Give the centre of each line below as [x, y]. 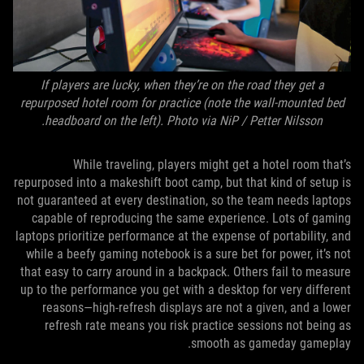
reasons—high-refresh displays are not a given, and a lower [197, 308]
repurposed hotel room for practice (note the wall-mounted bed [182, 103]
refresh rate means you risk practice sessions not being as [198, 325]
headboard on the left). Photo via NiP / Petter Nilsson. [184, 121]
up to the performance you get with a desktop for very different [186, 290]
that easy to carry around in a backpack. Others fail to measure [186, 272]
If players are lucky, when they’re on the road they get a [182, 85]
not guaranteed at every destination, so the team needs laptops [184, 200]
